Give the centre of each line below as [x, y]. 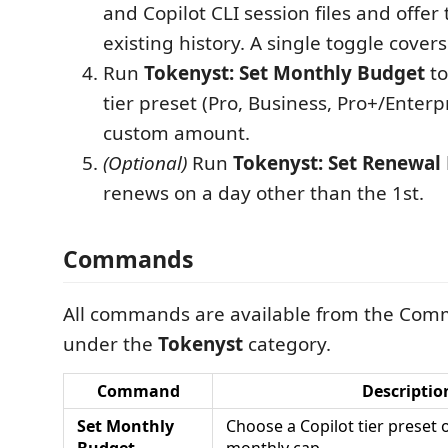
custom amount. [176, 133]
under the [110, 343]
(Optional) [145, 163]
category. [287, 343]
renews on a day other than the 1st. [263, 193]
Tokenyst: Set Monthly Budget [284, 73]
